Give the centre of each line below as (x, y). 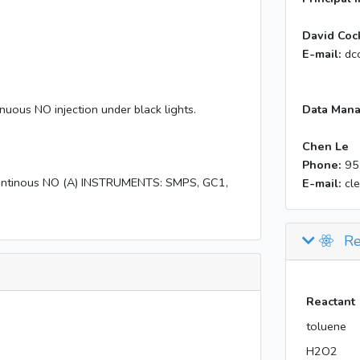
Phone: (323, 165)
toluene (326, 326)
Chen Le (325, 146)
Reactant (330, 301)
